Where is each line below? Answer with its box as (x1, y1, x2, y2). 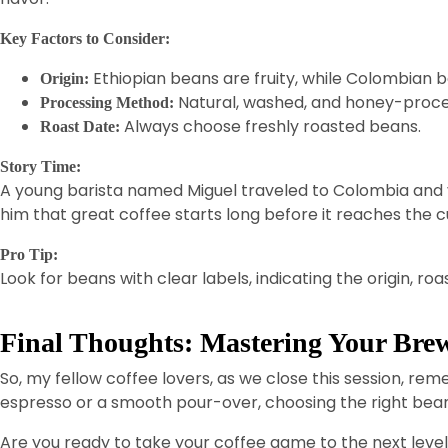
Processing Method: (40, 94, 174, 111)
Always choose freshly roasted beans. (120, 115, 421, 138)
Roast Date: (40, 118, 120, 135)
